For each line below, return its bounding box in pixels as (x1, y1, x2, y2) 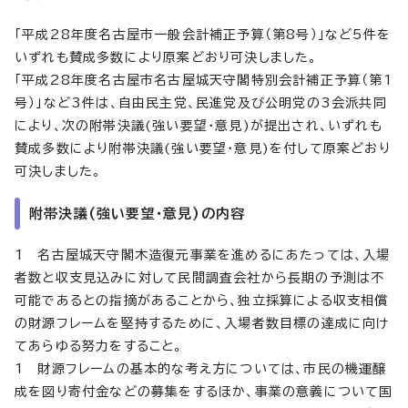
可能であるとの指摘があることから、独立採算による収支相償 (15, 293, 389, 307)
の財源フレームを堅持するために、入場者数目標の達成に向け (15, 316, 390, 330)
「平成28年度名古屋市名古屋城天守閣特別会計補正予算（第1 (15, 73, 393, 87)
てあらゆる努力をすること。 (15, 339, 183, 352)
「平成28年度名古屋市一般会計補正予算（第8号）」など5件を (15, 27, 392, 41)
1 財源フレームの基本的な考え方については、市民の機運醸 (15, 362, 387, 375)
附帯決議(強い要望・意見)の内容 (29, 206, 246, 220)
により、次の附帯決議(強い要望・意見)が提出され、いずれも (15, 118, 382, 132)
